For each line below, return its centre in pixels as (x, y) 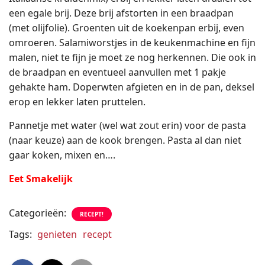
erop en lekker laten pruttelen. (77, 102)
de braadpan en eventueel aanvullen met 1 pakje (117, 72)
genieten (57, 234)
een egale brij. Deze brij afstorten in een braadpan (121, 13)
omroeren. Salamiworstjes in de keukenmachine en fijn (132, 43)
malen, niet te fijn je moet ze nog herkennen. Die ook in (132, 57)
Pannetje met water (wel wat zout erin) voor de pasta (127, 125)
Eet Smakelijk (41, 179)
